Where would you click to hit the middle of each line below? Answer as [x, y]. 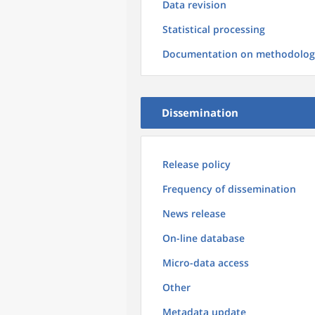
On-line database [204, 238]
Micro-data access [206, 263]
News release [194, 213]
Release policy [197, 164]
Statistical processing [214, 29]
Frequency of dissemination [229, 189]
